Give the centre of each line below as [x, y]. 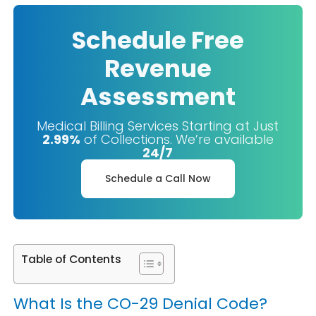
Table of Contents [72, 259]
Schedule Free [158, 40]
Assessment [158, 97]
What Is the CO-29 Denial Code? [141, 304]
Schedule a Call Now [158, 178]
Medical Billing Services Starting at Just [158, 126]
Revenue [158, 68]
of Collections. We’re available [177, 139]
